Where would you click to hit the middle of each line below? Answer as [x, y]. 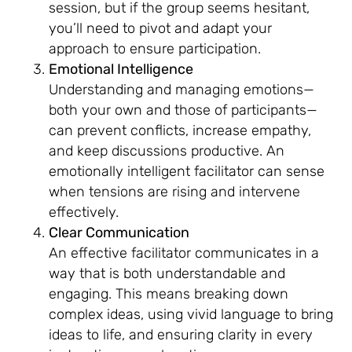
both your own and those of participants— [183, 110]
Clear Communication [119, 232]
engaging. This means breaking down [169, 293]
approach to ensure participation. [155, 48]
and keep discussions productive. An [167, 150]
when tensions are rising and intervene [175, 191]
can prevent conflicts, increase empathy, [180, 130]
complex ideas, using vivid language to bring [191, 314]
